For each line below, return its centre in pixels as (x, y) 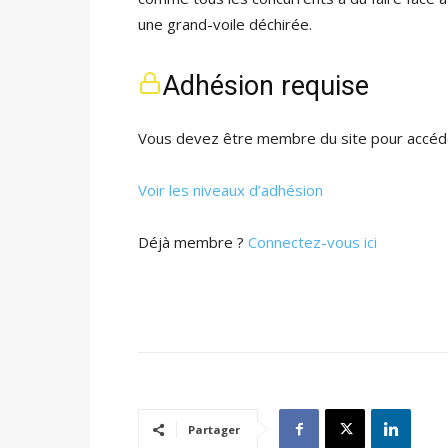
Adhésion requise (265, 86)
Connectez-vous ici (312, 242)
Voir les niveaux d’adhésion (230, 190)
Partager (214, 429)
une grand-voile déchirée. (225, 24)
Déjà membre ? (193, 242)
